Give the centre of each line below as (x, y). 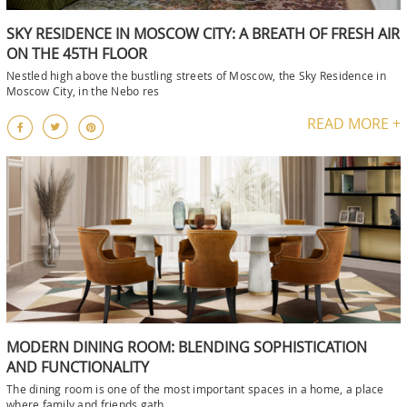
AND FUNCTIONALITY (78, 367)
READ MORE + (354, 124)
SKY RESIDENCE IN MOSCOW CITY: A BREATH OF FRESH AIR (203, 34)
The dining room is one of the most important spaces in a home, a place (195, 388)
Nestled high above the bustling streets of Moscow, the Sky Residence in (196, 76)
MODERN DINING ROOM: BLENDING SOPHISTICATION (187, 347)
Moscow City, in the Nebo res (83, 91)
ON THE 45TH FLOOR (77, 54)
